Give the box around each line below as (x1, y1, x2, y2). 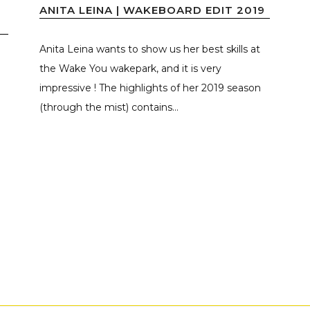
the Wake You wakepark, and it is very (39, 62, 221, 75)
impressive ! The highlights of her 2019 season (39, 81, 261, 94)
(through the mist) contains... (39, 100, 179, 113)
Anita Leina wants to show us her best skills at (39, 42, 260, 55)
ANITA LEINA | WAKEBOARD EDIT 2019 (39, 3, 265, 17)
